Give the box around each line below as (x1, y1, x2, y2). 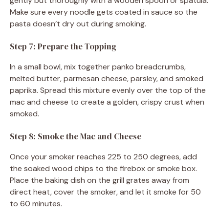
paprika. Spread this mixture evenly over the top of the (10, 85, 206, 95)
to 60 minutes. (10, 198, 62, 209)
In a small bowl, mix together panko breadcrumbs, (10, 61, 186, 72)
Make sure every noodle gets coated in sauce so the (10, 6, 197, 17)
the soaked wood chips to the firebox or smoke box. (10, 163, 197, 174)
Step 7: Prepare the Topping (10, 40, 116, 52)
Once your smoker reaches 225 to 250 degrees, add (10, 151, 197, 162)
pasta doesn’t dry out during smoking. (10, 18, 146, 29)
